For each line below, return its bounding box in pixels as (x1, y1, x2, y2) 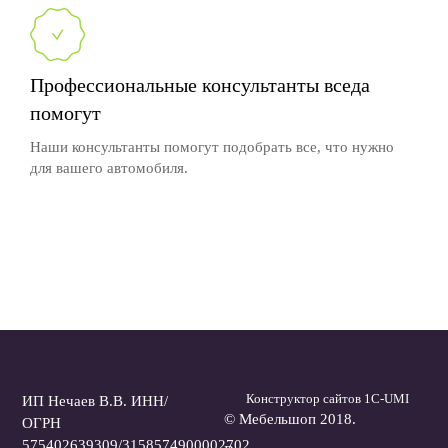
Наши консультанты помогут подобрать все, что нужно (30, 139, 394, 156)
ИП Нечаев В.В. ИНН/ (22, 393, 169, 410)
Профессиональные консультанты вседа (30, 74, 370, 97)
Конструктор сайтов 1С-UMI (246, 391, 410, 407)
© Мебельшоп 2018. (224, 411, 356, 428)
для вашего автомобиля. (30, 160, 188, 177)
